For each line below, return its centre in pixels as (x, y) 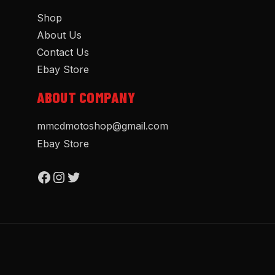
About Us (59, 35)
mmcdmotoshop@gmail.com (102, 126)
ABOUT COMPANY (86, 97)
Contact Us (63, 52)
